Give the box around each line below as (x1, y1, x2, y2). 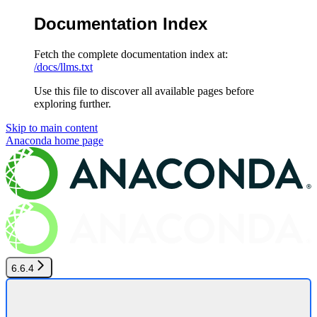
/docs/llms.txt (34, 60, 93, 73)
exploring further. (34, 97, 111, 110)
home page (52, 134, 103, 146)
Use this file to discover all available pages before (34, 84, 254, 97)
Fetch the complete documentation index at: (34, 47, 228, 60)
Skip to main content (6, 121, 98, 134)
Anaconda (6, 134, 52, 146)
